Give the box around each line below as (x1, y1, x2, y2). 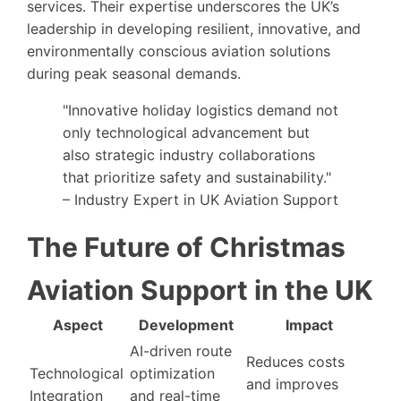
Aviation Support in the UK (27, 273, 373, 306)
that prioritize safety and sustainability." (63, 167, 331, 186)
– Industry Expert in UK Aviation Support (63, 190, 338, 209)
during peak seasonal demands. (27, 64, 241, 82)
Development (139, 315, 234, 334)
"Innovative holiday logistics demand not (63, 100, 338, 119)
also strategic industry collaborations (63, 145, 315, 164)
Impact (285, 315, 333, 334)
